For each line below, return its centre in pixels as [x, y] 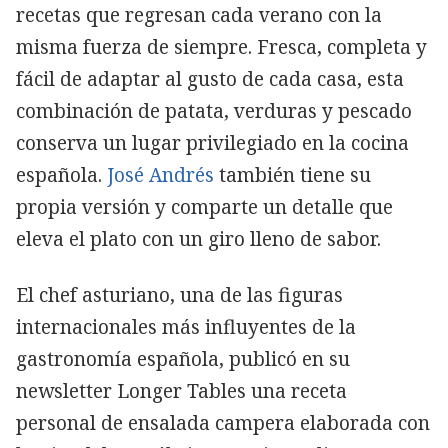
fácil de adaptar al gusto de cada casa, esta [210, 78]
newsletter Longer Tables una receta [181, 390]
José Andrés [160, 174]
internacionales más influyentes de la [186, 326]
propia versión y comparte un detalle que [204, 206]
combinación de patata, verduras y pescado [214, 110]
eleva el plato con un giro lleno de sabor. [198, 238]
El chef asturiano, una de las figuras [179, 294]
